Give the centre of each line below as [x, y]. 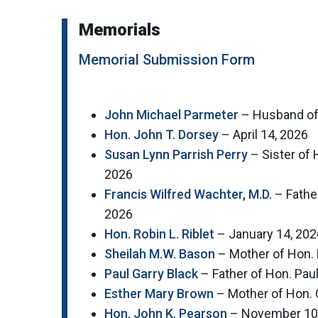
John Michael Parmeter [171, 115]
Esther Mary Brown [159, 294]
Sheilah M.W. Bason [160, 254]
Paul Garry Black [151, 274]
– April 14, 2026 [263, 135]
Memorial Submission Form [167, 60]
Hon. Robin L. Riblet [159, 234]
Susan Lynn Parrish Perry [176, 155]
